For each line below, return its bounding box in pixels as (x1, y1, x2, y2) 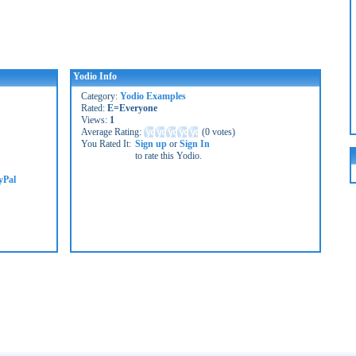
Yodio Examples (120, 91, 186, 102)
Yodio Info (73, 71, 117, 82)
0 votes (205, 126, 232, 137)
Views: (81, 114, 110, 126)
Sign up (135, 138, 167, 149)
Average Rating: (81, 126, 144, 137)
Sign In (180, 138, 210, 149)
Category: (81, 91, 120, 102)
